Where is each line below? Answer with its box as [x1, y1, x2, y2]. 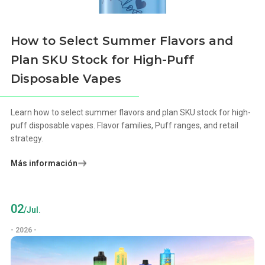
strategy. [11, 134, 44, 144]
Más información [11, 159, 78, 169]
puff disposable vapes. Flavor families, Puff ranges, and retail [11, 121, 239, 131]
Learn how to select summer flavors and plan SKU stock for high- [11, 108, 251, 118]
